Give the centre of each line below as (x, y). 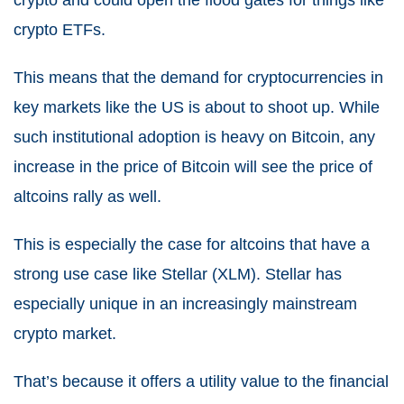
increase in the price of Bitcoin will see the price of (193, 166)
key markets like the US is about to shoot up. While (197, 107)
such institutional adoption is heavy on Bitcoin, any (194, 137)
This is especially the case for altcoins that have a (192, 244)
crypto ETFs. (60, 29)
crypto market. (65, 333)
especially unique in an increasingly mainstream (185, 303)
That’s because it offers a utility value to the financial (201, 381)
